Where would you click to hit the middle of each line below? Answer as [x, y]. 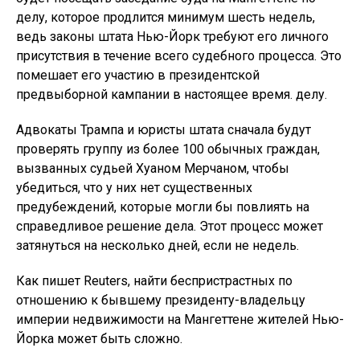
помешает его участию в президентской [138, 75]
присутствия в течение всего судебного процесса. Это [179, 56]
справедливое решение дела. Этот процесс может [170, 226]
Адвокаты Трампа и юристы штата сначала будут [164, 130]
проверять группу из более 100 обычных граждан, [168, 149]
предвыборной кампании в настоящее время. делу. [172, 94]
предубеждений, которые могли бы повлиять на [163, 207]
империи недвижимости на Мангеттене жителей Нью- [180, 319]
